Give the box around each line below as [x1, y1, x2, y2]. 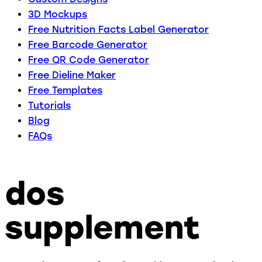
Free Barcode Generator [28, 39, 147, 50]
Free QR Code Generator [28, 54, 149, 65]
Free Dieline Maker [28, 69, 116, 81]
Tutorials [28, 99, 71, 111]
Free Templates [28, 84, 102, 96]
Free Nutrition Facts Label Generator [28, 23, 209, 35]
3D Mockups [28, 8, 87, 20]
